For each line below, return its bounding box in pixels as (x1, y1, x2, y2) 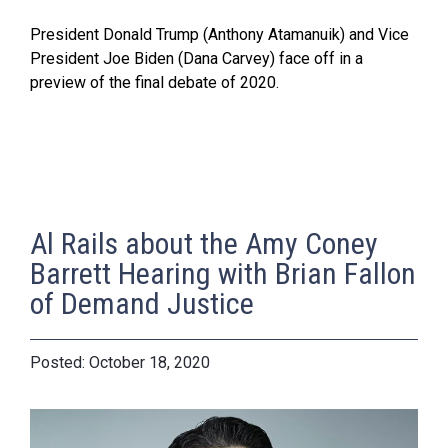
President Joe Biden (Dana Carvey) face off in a (30, 49, 363, 69)
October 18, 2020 (89, 353, 210, 373)
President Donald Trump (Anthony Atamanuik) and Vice (30, 25, 409, 45)
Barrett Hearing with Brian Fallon (30, 256, 416, 292)
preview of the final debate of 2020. (30, 73, 279, 93)
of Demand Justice (30, 286, 254, 322)
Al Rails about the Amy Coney (30, 226, 378, 262)
